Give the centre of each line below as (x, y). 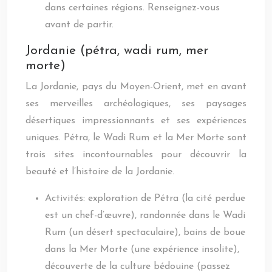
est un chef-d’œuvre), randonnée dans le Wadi (145, 216)
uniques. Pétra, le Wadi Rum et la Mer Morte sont (136, 138)
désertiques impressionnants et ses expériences (136, 121)
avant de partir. (79, 25)
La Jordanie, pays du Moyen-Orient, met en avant (136, 87)
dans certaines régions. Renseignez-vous (132, 8)
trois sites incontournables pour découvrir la (136, 155)
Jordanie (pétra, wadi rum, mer (117, 51)
